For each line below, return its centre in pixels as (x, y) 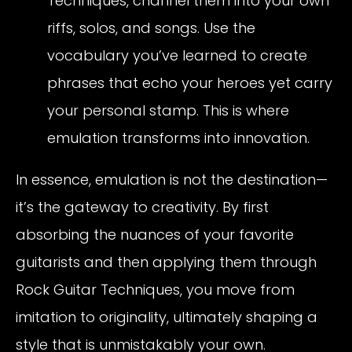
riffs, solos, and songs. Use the (151, 27)
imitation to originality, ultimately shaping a (167, 317)
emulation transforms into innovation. (178, 137)
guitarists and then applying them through (166, 262)
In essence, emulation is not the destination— (172, 179)
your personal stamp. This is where (168, 110)
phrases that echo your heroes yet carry (190, 82)
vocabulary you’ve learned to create (177, 55)
